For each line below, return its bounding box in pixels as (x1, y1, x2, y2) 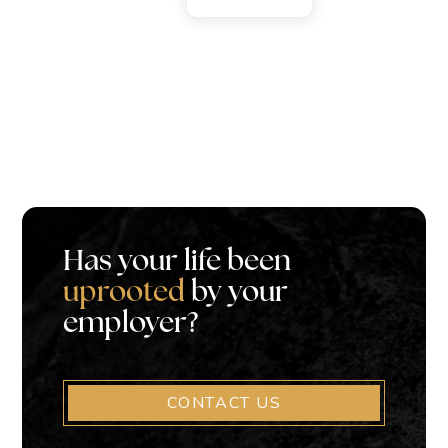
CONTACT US (166, 392, 282, 415)
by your (184, 279, 288, 309)
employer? (62, 310, 198, 340)
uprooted (62, 279, 185, 309)
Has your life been (62, 248, 291, 278)
